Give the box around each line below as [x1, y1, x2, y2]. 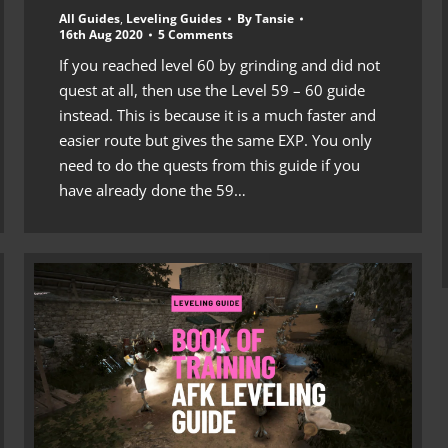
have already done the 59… [59, 179, 246, 200]
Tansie [255, 9, 294, 27]
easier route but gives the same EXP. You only [59, 129, 372, 150]
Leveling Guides [126, 9, 222, 27]
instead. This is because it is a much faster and [59, 104, 376, 125]
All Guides [59, 9, 120, 27]
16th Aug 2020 [59, 25, 143, 43]
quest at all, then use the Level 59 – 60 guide [59, 79, 365, 100]
